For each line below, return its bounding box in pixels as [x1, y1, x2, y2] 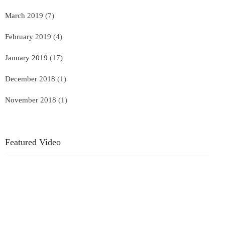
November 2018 [5, 95, 56, 104]
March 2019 [5, 11, 43, 20]
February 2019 [5, 32, 51, 41]
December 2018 [5, 74, 55, 83]
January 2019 [5, 53, 48, 62]
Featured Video [5, 137, 61, 147]
